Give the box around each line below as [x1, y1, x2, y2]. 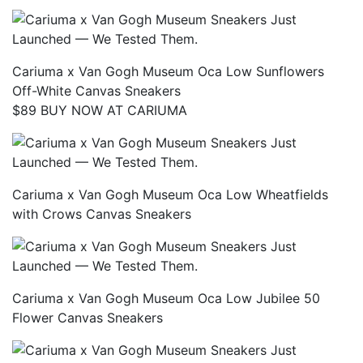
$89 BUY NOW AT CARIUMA [12, 101, 187, 118]
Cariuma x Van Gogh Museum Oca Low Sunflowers [12, 62, 324, 79]
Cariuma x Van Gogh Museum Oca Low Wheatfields [12, 186, 328, 203]
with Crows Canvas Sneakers [12, 205, 191, 222]
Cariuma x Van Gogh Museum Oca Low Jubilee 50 [12, 289, 320, 306]
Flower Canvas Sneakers [12, 309, 163, 326]
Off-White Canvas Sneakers [12, 82, 181, 99]
